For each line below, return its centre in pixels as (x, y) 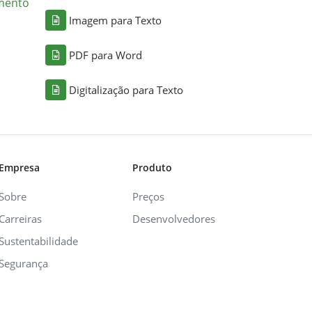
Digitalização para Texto (126, 89)
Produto (152, 167)
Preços (148, 196)
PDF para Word (106, 55)
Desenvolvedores (174, 218)
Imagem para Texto (116, 20)
